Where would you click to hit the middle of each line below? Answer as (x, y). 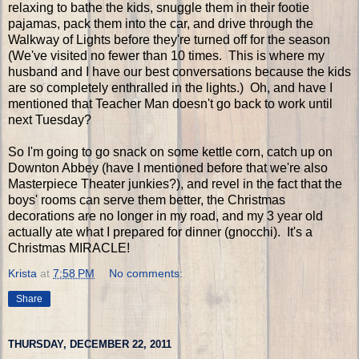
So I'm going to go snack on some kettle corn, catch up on (170, 151)
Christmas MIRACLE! (69, 248)
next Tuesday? (50, 119)
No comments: (146, 273)
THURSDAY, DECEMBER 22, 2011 (90, 344)
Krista (22, 273)
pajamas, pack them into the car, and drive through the (161, 23)
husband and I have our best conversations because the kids (179, 71)
